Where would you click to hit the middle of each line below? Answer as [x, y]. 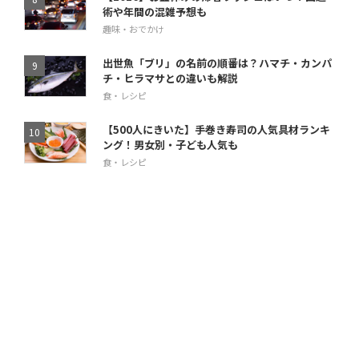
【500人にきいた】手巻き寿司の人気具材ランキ [216, 129]
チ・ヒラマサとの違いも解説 [170, 78]
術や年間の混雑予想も [154, 11]
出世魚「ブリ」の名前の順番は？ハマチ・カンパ [217, 63]
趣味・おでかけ [133, 28]
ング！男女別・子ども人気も [170, 144]
